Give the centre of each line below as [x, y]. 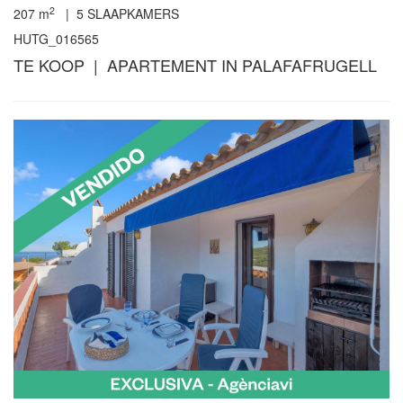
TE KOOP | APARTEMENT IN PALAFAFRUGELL [195, 65]
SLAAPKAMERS [131, 14]
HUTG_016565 [56, 39]
